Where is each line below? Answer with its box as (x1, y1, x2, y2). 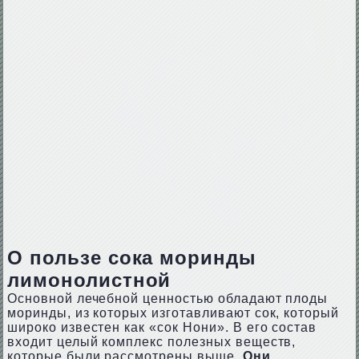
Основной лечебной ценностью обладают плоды (6, 292, 329, 305)
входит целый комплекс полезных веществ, (6, 335, 296, 349)
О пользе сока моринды (6, 247, 257, 268)
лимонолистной (6, 269, 171, 291)
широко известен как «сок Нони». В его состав (6, 321, 317, 334)
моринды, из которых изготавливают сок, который (6, 306, 340, 320)
